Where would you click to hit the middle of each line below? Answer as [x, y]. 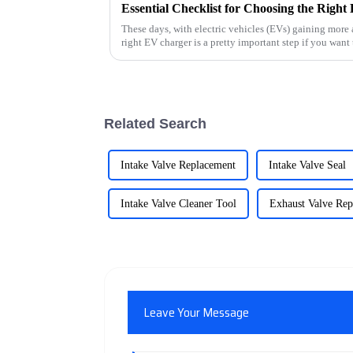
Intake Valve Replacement [178, 165]
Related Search [155, 123]
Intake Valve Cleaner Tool [178, 203]
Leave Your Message [197, 312]
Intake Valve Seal [307, 165]
